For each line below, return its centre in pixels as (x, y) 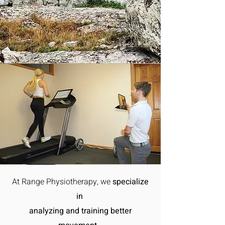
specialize (131, 182)
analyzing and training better (80, 211)
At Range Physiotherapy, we (62, 182)
